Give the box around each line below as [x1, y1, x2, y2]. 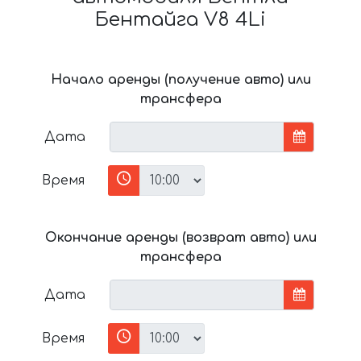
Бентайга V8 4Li [95, 8, 266, 31]
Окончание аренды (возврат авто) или [44, 230, 317, 245]
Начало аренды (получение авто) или [50, 72, 311, 87]
